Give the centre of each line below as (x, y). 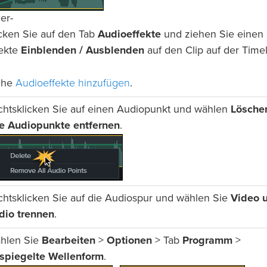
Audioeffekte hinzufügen (73, 83)
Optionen (129, 241)
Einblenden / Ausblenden (83, 51)
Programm (207, 241)
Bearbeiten (69, 241)
